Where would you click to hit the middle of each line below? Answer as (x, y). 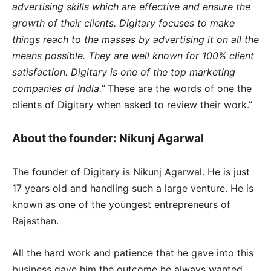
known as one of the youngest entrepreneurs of (121, 204)
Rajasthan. (35, 220)
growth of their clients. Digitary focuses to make (123, 23)
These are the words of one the (178, 88)
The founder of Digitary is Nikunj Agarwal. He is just (131, 171)
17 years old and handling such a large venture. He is (133, 188)
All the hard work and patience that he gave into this (133, 253)
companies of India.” (58, 88)
